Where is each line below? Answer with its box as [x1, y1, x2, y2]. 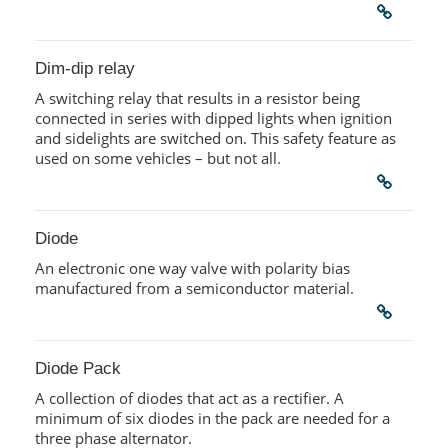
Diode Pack [34, 358, 121, 379]
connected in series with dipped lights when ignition [34, 108, 392, 129]
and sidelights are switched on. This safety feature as [34, 128, 396, 149]
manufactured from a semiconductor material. [34, 278, 354, 299]
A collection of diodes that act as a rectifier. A [34, 388, 344, 409]
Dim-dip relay [34, 58, 135, 79]
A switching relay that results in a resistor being [34, 88, 360, 109]
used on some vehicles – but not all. [34, 148, 281, 169]
